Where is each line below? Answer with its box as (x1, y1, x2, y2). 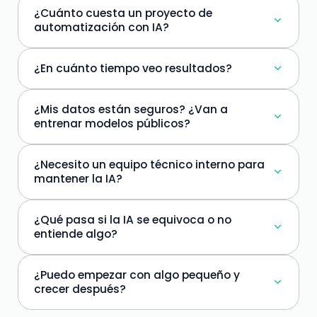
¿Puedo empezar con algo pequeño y (34, 267, 240, 282)
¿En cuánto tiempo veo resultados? (34, 60, 232, 76)
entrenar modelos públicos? (34, 115, 190, 131)
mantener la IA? (34, 171, 122, 186)
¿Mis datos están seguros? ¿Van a (34, 101, 228, 117)
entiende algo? (34, 226, 117, 241)
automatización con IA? (34, 19, 169, 35)
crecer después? (34, 281, 126, 296)
